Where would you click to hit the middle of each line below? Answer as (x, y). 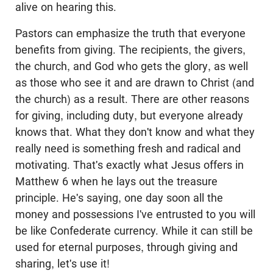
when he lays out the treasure (143, 181)
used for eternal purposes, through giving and (126, 247)
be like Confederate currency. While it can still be (134, 231)
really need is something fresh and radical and (128, 148)
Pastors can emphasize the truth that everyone (130, 33)
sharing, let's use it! (62, 264)
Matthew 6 (42, 181)
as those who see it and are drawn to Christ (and (135, 83)
